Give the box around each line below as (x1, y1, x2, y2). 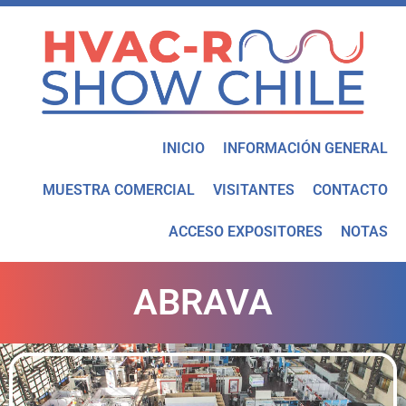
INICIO (162, 139, 205, 157)
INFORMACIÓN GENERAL (223, 139, 388, 157)
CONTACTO (313, 180, 388, 198)
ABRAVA (133, 280, 273, 324)
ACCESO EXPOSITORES (169, 222, 323, 240)
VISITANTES (213, 180, 295, 198)
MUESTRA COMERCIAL (43, 180, 195, 198)
